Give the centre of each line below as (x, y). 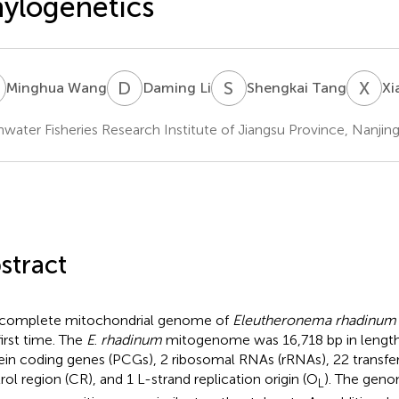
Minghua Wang (56, 87)
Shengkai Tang (296, 87)
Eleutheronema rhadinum (314, 320)
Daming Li (176, 87)
